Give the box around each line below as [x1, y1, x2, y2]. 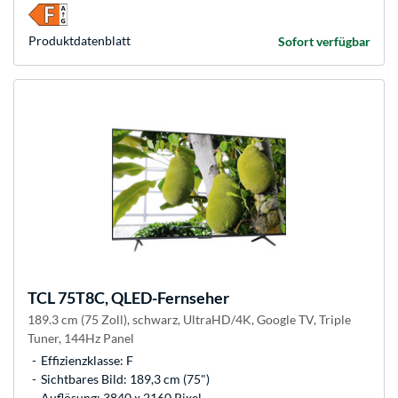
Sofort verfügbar [278, 34, 370, 50]
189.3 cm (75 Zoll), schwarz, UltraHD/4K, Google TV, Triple [28, 312, 351, 328]
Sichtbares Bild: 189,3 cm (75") [41, 371, 210, 387]
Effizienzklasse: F [41, 353, 133, 369]
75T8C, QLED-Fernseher [55, 288, 229, 308]
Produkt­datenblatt [28, 33, 131, 49]
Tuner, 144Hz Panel [28, 330, 134, 346]
